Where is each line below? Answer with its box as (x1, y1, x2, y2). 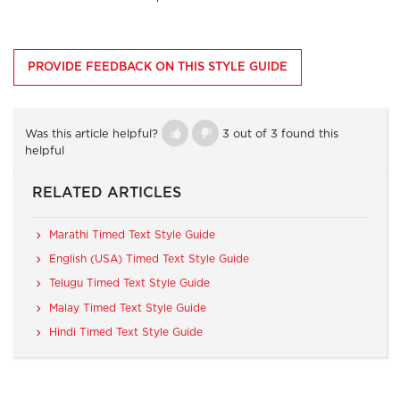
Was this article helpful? (24, 129, 158, 141)
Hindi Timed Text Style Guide (48, 326, 203, 337)
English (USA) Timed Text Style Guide (48, 254, 249, 265)
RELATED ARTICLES (31, 186, 181, 201)
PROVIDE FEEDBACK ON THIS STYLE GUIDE (28, 61, 287, 73)
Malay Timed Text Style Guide (48, 302, 206, 313)
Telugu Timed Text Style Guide (48, 278, 210, 289)
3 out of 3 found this (221, 129, 338, 141)
